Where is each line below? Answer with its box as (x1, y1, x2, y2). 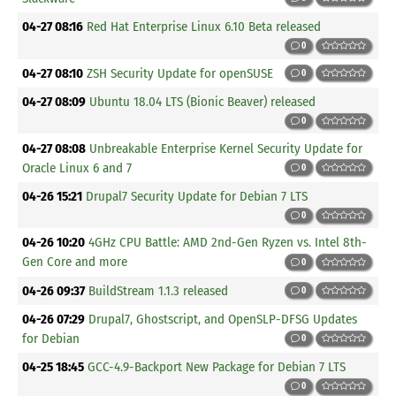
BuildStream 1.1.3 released (88, 282, 229, 299)
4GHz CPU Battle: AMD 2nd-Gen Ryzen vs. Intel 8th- (88, 234, 368, 251)
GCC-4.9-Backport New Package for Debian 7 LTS (88, 359, 346, 376)
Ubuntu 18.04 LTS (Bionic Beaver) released (89, 93, 316, 110)
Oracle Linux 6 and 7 (22, 159, 133, 176)
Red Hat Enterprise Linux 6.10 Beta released (87, 19, 322, 34)
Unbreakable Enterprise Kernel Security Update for (89, 140, 363, 156)
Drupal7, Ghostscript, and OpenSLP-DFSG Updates (88, 310, 358, 327)
